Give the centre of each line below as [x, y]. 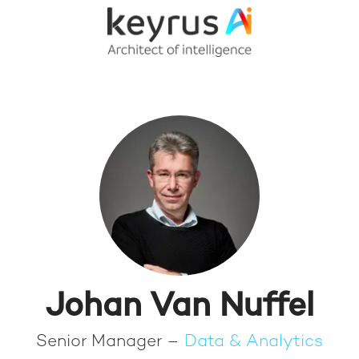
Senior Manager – [110, 342]
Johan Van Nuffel [179, 307]
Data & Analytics [254, 342]
